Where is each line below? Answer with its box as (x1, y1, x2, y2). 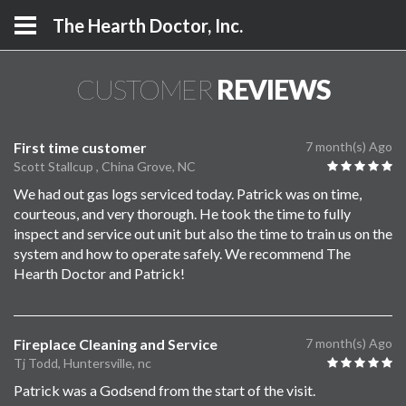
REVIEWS (212, 72, 331, 105)
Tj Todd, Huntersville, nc (14, 355, 151, 371)
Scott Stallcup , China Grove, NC (14, 159, 196, 174)
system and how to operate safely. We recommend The (14, 245, 351, 262)
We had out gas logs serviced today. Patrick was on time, (14, 185, 362, 202)
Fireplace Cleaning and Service (14, 335, 217, 353)
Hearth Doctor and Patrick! (14, 265, 185, 282)
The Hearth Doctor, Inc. (53, 14, 243, 36)
